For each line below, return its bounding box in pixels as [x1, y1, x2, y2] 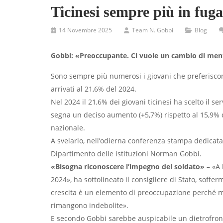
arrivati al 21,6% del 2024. [51, 84, 136, 94]
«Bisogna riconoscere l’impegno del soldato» [51, 162, 205, 171]
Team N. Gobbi [132, 26, 173, 34]
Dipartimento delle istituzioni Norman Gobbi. [51, 149, 202, 158]
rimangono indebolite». [51, 201, 128, 210]
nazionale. [51, 123, 85, 132]
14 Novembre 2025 [59, 26, 112, 34]
